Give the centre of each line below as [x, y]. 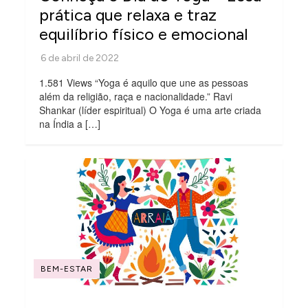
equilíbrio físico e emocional [144, 34]
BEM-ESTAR [67, 268]
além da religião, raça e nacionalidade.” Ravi [136, 97]
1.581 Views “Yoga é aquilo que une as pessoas [144, 83]
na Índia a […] [70, 124]
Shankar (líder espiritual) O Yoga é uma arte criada [151, 110]
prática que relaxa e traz [128, 15]
